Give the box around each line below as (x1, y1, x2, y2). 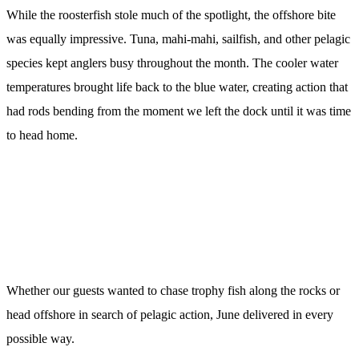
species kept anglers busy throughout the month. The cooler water (6, 55, 338, 70)
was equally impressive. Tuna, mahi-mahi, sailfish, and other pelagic (6, 31, 350, 46)
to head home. (6, 127, 78, 142)
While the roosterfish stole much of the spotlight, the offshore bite (6, 7, 336, 22)
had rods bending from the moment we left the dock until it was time (6, 103, 351, 118)
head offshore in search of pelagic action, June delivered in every (6, 307, 333, 321)
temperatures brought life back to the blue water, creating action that (6, 79, 348, 94)
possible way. (6, 331, 75, 345)
